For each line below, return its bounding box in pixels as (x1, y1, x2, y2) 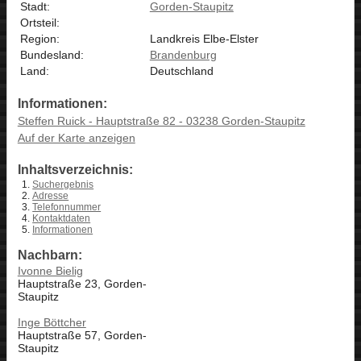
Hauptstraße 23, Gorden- (17, 277, 147, 291)
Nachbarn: (17, 248, 82, 263)
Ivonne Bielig (17, 264, 83, 278)
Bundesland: (19, 48, 84, 61)
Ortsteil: (19, 15, 60, 29)
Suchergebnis (32, 179, 94, 191)
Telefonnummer (32, 201, 102, 214)
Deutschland (149, 64, 214, 77)
